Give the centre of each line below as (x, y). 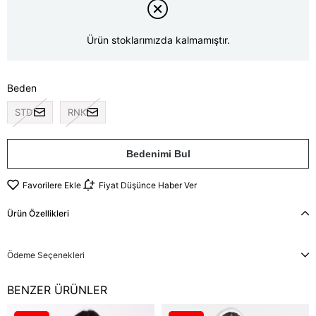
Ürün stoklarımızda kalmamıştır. (158, 40)
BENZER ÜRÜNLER (57, 290)
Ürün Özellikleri (38, 214)
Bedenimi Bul (158, 154)
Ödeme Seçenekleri (46, 255)
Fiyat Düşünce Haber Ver (148, 185)
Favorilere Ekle (52, 185)
